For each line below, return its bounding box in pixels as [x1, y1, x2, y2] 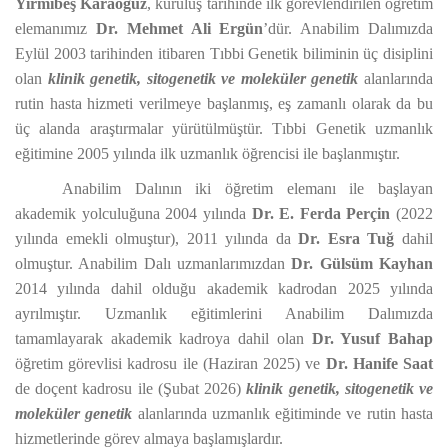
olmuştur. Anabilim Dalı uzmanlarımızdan [15, 255, 285, 272]
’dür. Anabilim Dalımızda [263, 20, 434, 37]
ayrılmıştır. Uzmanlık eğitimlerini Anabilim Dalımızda [15, 305, 433, 322]
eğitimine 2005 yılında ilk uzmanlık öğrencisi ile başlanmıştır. [15, 145, 400, 162]
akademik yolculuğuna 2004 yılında [15, 205, 252, 222]
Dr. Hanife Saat [325, 355, 434, 372]
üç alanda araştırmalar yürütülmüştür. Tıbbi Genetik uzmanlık [15, 120, 433, 137]
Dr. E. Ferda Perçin [251, 205, 391, 222]
